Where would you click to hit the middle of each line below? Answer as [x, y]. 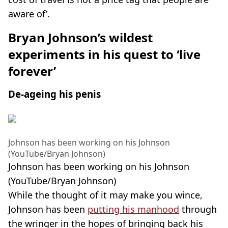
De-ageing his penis [54, 94]
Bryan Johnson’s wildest [80, 37]
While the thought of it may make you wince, [105, 195]
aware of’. [29, 13]
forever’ [32, 71]
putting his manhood [133, 209]
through [198, 209]
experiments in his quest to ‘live [104, 54]
